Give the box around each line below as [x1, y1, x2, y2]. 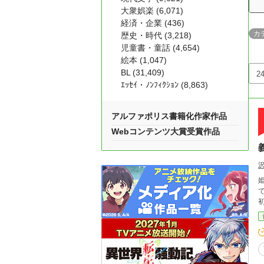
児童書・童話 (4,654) [121, 43, 200, 52]
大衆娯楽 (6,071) [121, 6, 183, 15]
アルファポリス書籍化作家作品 [111, 111, 227, 121]
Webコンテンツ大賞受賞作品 [111, 127, 220, 136]
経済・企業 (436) [121, 18, 184, 28]
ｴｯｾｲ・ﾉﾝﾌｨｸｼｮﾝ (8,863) [121, 80, 208, 90]
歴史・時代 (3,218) [121, 31, 192, 40]
